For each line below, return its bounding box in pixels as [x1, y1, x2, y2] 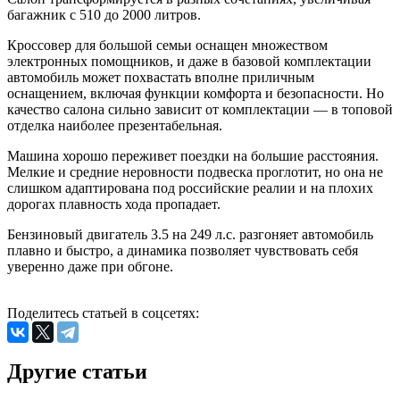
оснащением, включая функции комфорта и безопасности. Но [7, 85, 384, 101]
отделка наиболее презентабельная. [7, 117, 222, 133]
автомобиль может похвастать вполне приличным [7, 69, 314, 85]
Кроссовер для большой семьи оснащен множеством [7, 37, 328, 53]
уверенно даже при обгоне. [7, 258, 173, 274]
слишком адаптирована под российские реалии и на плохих [7, 179, 373, 196]
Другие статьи [7, 360, 147, 384]
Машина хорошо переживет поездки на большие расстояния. [7, 147, 379, 163]
